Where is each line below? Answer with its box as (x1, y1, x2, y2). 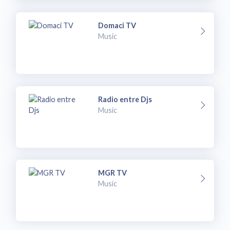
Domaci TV (98, 21, 137, 30)
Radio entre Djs (98, 94, 152, 104)
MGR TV (98, 168, 127, 178)
